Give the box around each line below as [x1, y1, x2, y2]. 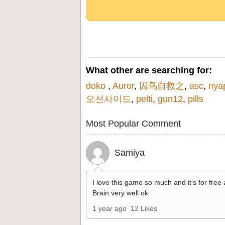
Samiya [115, 147, 145, 158]
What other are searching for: [86, 65, 212, 75]
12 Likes [131, 204, 157, 212]
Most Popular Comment [86, 118, 181, 129]
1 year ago [92, 204, 127, 212]
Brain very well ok [92, 188, 148, 197]
